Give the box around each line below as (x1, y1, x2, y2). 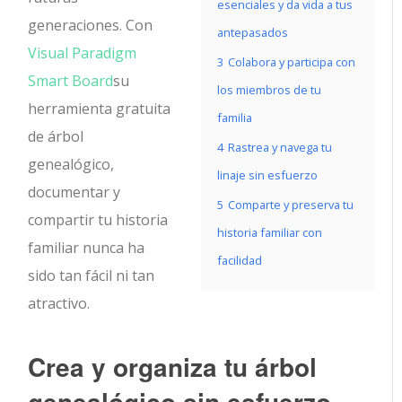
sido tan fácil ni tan (28, 266, 155, 285)
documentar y (28, 182, 121, 202)
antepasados (217, 24, 288, 40)
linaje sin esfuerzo (217, 167, 318, 183)
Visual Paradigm (28, 43, 137, 63)
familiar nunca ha (28, 238, 145, 258)
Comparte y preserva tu (228, 197, 354, 213)
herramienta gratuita (28, 99, 171, 118)
